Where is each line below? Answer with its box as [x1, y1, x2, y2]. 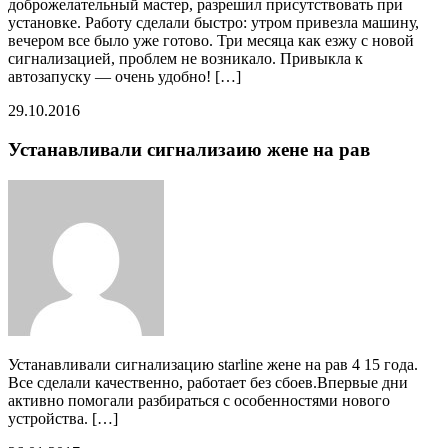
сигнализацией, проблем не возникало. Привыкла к [8, 50, 363, 68]
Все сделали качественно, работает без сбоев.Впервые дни [8, 373, 408, 391]
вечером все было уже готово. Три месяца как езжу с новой [8, 32, 414, 50]
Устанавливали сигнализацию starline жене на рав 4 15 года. [8, 355, 418, 373]
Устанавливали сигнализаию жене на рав [8, 139, 370, 161]
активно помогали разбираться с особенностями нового [8, 391, 390, 409]
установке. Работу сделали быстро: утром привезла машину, [8, 14, 419, 32]
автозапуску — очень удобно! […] [8, 68, 241, 86]
